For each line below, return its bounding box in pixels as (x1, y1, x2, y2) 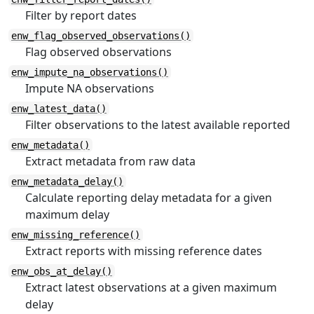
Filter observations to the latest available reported (25, 117, 290, 132)
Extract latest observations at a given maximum (25, 280, 277, 295)
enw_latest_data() (11, 103, 107, 114)
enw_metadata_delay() (11, 176, 123, 187)
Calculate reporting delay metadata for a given (25, 190, 272, 205)
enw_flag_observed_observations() (11, 30, 191, 41)
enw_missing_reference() (11, 229, 140, 240)
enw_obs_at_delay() (11, 266, 112, 277)
